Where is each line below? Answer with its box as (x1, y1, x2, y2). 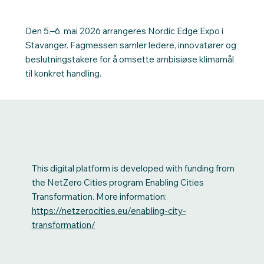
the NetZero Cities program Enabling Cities (31, 177, 204, 189)
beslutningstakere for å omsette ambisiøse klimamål (25, 54, 234, 65)
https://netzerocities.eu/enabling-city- (31, 205, 186, 217)
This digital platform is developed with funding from (31, 163, 235, 174)
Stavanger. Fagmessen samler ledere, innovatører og (25, 39, 236, 51)
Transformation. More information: (31, 191, 167, 203)
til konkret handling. (25, 68, 101, 80)
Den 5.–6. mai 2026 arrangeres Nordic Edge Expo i (25, 25, 223, 37)
